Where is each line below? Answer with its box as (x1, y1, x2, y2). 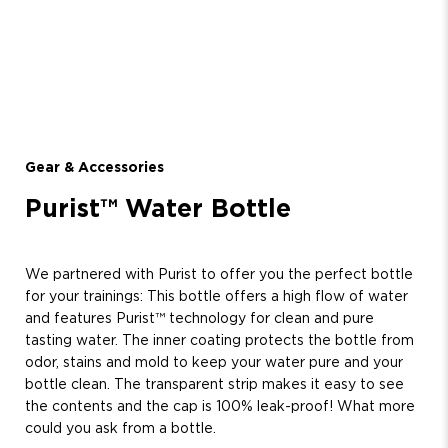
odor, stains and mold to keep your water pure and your (25, 356, 403, 369)
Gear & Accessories (25, 161, 164, 174)
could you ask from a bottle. (25, 422, 216, 435)
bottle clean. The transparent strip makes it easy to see (25, 378, 404, 391)
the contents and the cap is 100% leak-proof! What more (25, 400, 415, 413)
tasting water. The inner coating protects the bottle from (25, 334, 414, 347)
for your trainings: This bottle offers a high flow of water (25, 290, 408, 303)
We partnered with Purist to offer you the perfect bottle (25, 268, 413, 281)
